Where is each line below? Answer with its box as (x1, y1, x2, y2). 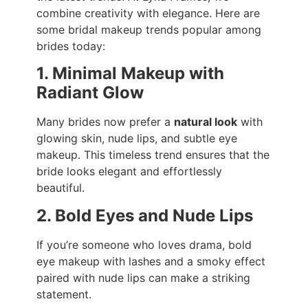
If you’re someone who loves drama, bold (36, 237, 252, 252)
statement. (36, 287, 91, 301)
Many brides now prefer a (36, 115, 174, 129)
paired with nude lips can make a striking (36, 270, 250, 285)
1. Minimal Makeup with (36, 63, 224, 84)
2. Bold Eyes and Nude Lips (36, 205, 253, 225)
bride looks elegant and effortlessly (36, 164, 222, 179)
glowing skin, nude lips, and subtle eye (36, 131, 237, 146)
